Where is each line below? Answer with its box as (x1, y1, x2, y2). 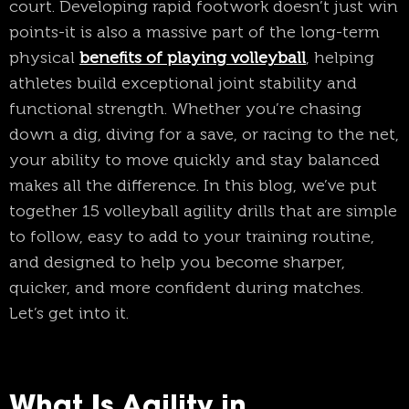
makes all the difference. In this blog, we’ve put (9, 174, 377, 195)
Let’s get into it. (9, 302, 129, 323)
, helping (306, 47, 374, 68)
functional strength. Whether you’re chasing (9, 98, 362, 119)
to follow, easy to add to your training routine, (9, 225, 374, 246)
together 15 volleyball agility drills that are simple (9, 200, 397, 221)
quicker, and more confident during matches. (9, 277, 363, 298)
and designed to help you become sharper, (9, 251, 345, 272)
